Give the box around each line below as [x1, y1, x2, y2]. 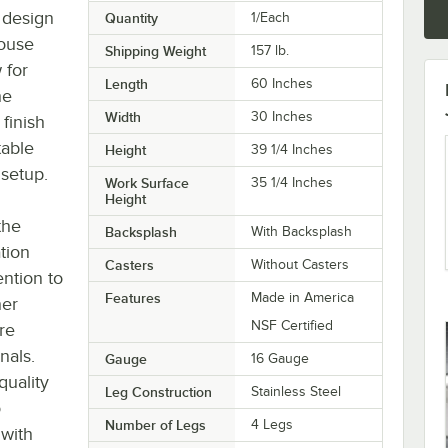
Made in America [251, 289, 355, 305]
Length [104, 75, 148, 92]
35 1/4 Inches [251, 174, 334, 190]
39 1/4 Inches [251, 141, 334, 157]
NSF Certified [251, 317, 334, 333]
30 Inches [251, 108, 314, 124]
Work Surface [104, 174, 189, 191]
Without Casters [251, 256, 350, 272]
